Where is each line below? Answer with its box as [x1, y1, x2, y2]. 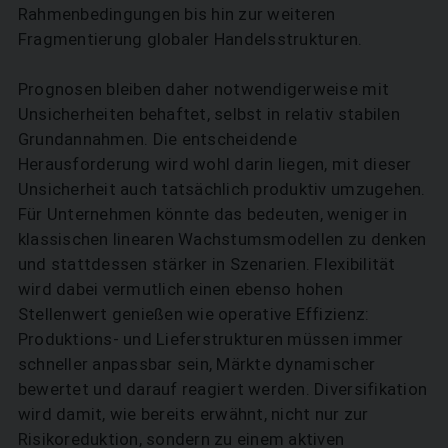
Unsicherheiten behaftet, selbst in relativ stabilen [17, 104, 400, 125]
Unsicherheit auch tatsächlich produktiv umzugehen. [17, 179, 426, 200]
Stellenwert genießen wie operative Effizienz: [17, 304, 370, 325]
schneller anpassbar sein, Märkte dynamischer [17, 354, 376, 375]
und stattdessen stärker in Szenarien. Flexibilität [17, 254, 396, 275]
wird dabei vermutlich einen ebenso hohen [17, 279, 344, 300]
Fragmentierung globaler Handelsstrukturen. [17, 29, 363, 50]
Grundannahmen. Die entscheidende [17, 129, 297, 150]
